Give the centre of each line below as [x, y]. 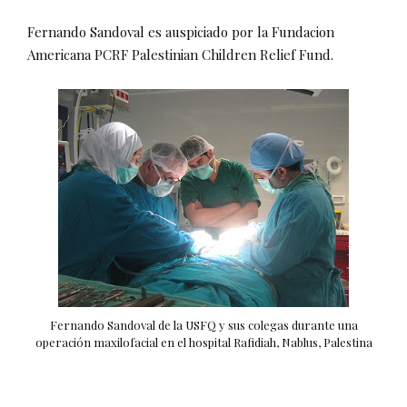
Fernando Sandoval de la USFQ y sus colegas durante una [203, 324]
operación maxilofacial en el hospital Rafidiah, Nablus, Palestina [203, 342]
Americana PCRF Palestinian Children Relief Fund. [180, 54]
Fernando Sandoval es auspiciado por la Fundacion [181, 31]
